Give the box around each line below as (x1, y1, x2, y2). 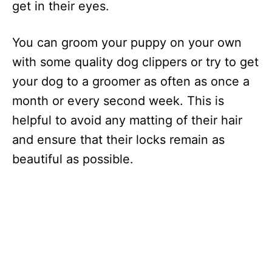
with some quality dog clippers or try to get (12, 55, 259, 70)
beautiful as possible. (12, 152, 137, 167)
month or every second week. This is (12, 93, 224, 109)
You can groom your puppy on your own (12, 35, 242, 50)
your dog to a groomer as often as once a (12, 74, 250, 89)
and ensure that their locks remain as (12, 132, 225, 148)
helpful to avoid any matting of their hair (12, 113, 242, 128)
